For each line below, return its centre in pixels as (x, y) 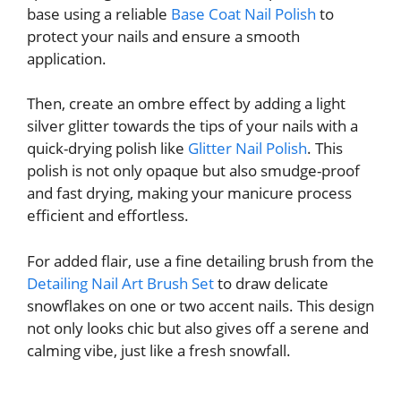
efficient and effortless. (108, 216)
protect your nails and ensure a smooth (163, 36)
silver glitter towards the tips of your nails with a (192, 126)
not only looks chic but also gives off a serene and (198, 328)
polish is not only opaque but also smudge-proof (193, 171)
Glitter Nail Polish (247, 149)
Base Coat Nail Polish (243, 13)
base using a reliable (99, 13)
